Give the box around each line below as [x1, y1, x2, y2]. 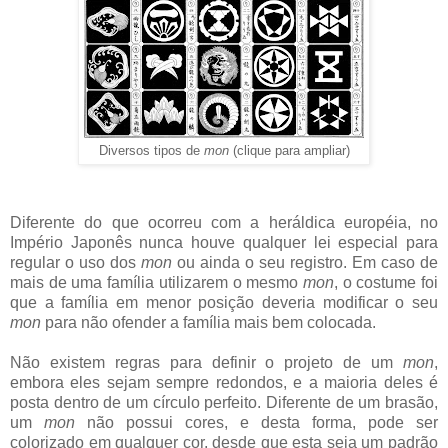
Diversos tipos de [98, 144, 204, 158]
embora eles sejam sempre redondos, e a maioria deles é [10, 373, 438, 391]
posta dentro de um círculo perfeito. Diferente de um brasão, [10, 393, 438, 411]
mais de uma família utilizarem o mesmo [10, 273, 303, 291]
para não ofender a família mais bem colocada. [45, 313, 380, 331]
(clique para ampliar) [232, 144, 350, 158]
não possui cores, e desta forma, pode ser [75, 413, 438, 431]
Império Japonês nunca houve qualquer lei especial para [10, 233, 438, 251]
